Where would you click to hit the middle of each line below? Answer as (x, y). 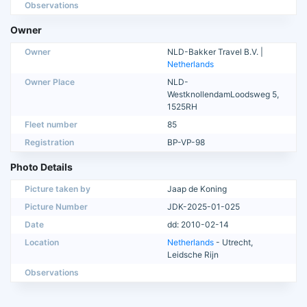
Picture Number (56, 206)
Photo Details (41, 167)
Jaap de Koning (197, 188)
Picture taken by (58, 188)
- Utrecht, (233, 242)
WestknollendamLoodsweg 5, (223, 94)
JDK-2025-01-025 (204, 206)
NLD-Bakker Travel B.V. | (215, 51)
